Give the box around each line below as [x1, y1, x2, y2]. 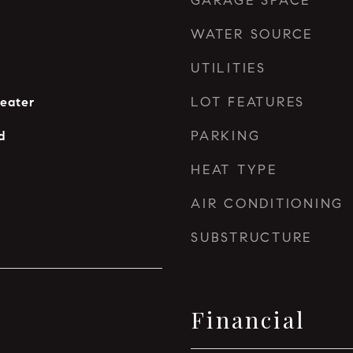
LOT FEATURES [191, 94, 305, 110]
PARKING [191, 128, 261, 144]
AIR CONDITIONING [191, 195, 344, 212]
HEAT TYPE [191, 162, 277, 178]
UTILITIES [191, 60, 266, 76]
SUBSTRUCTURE [191, 229, 312, 246]
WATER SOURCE [191, 26, 313, 43]
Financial [191, 304, 306, 334]
